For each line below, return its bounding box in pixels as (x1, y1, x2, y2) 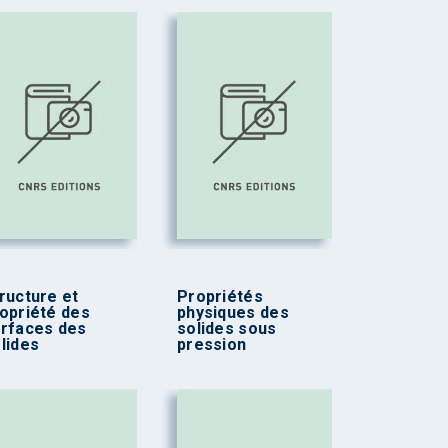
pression (176, 335, 247, 355)
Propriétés (176, 287, 263, 307)
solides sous (176, 319, 277, 339)
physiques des (176, 303, 289, 323)
